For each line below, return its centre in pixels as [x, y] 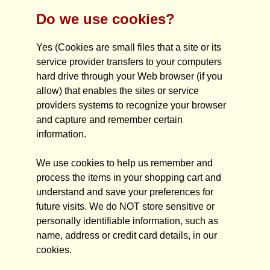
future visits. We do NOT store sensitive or [125, 206]
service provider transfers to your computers [129, 62]
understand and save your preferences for [125, 192]
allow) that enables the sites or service [118, 91]
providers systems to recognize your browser [131, 105]
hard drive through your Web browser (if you [129, 76]
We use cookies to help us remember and [124, 163]
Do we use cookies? [105, 19]
